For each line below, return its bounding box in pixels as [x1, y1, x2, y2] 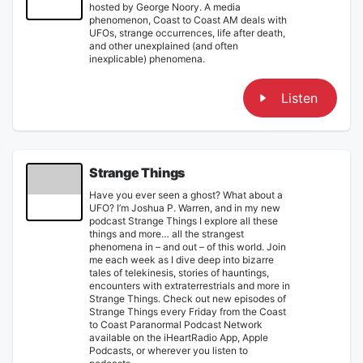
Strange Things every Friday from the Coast [89, 305, 286, 318]
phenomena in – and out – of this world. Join [89, 240, 286, 253]
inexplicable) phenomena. [89, 52, 205, 65]
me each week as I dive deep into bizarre [89, 253, 274, 266]
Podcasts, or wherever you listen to [89, 344, 248, 357]
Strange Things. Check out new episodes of [89, 292, 286, 305]
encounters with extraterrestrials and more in [89, 279, 290, 292]
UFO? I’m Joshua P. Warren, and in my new [89, 201, 280, 214]
